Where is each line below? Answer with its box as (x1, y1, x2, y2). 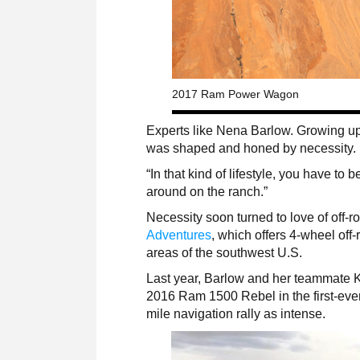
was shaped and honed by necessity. (146, 141, 357, 155)
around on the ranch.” (146, 184, 268, 198)
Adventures (146, 227, 212, 242)
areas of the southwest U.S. (146, 245, 303, 260)
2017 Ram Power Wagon (171, 87, 299, 100)
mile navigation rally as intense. (146, 306, 326, 321)
